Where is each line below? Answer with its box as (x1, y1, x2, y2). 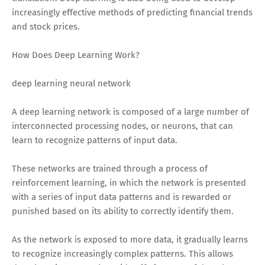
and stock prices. (12, 21, 80, 32)
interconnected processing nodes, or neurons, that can (12, 120, 233, 131)
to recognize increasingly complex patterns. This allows (12, 248, 233, 259)
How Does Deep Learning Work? (12, 49, 140, 60)
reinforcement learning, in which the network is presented (12, 177, 246, 188)
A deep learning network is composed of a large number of (12, 106, 249, 117)
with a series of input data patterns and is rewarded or (12, 191, 231, 202)
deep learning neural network (12, 77, 131, 89)
